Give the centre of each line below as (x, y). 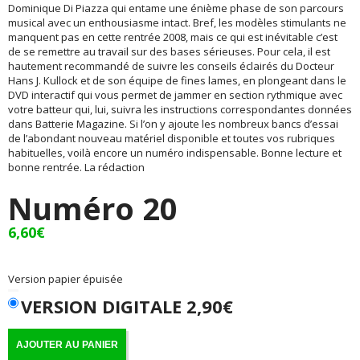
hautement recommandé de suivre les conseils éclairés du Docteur (171, 66)
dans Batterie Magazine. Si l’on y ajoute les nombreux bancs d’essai (173, 124)
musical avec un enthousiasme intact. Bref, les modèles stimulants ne (177, 23)
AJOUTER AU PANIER (67, 345)
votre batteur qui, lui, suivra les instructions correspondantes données (180, 110)
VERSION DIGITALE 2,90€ (127, 307)
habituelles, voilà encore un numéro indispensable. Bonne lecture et (175, 153)
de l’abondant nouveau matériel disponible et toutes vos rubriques (172, 139)
